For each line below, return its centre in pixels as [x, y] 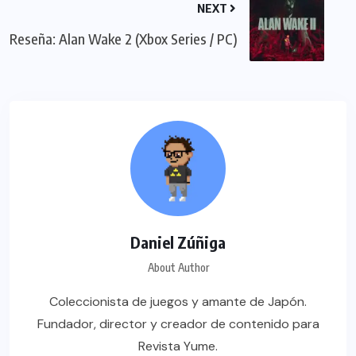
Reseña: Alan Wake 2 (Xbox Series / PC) [124, 39]
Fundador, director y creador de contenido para [178, 324]
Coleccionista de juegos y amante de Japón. [178, 302]
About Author [178, 268]
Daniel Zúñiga [178, 242]
